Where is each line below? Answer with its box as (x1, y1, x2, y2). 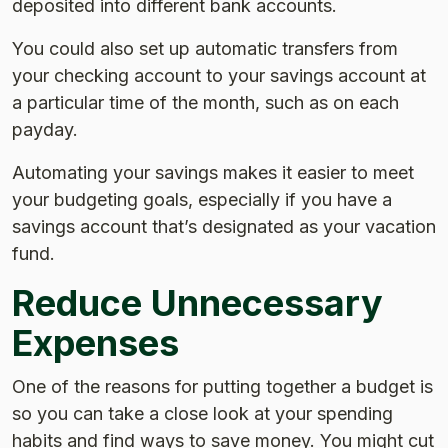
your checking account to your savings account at (12, 64, 426, 86)
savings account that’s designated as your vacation (12, 215, 436, 237)
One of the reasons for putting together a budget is (12, 375, 433, 397)
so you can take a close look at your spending (12, 402, 393, 424)
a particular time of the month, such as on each (12, 91, 399, 113)
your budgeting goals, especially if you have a (12, 188, 392, 210)
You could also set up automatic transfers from (12, 37, 398, 59)
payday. (12, 118, 78, 140)
